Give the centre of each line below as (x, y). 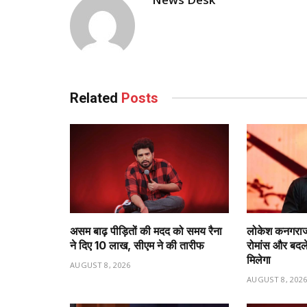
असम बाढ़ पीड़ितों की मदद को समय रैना (146, 231)
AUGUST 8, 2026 (100, 265)
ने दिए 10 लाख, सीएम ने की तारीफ (137, 246)
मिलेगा (259, 260)
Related (96, 98)
